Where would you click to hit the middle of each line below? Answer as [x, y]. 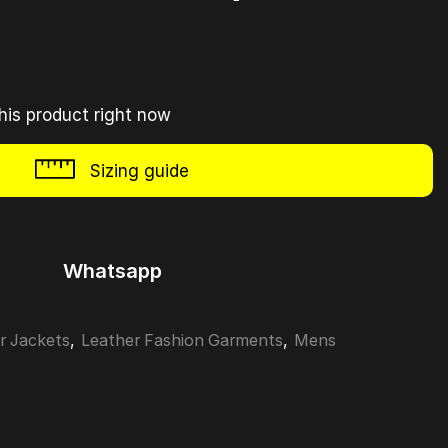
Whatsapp [112, 271]
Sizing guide [139, 170]
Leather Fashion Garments [182, 341]
